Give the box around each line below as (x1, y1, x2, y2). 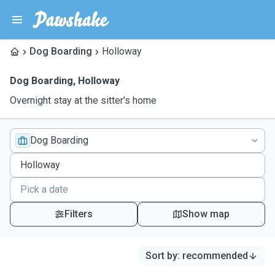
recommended (182, 250, 248, 261)
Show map (182, 208, 230, 220)
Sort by (145, 250, 177, 261)
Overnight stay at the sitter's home (10, 95, 157, 106)
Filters (64, 208, 93, 220)
